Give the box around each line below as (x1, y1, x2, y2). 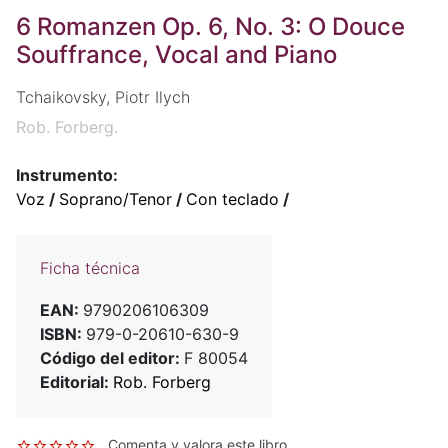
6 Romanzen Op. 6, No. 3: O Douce (16, 12, 405, 41)
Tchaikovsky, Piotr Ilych (16, 87, 190, 108)
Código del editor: (40, 348, 184, 369)
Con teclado (186, 189, 279, 210)
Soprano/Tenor (59, 189, 172, 210)
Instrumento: (16, 165, 118, 186)
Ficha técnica (40, 258, 140, 279)
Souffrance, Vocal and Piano (16, 40, 337, 69)
